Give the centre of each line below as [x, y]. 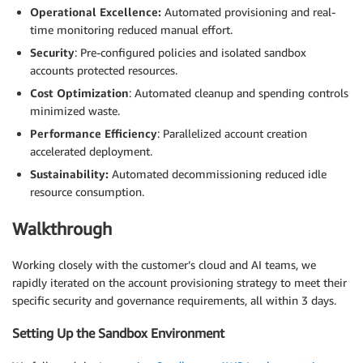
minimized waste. [75, 111]
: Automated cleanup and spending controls [239, 93]
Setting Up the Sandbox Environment [118, 333]
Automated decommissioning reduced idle [218, 174]
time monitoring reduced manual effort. [131, 30]
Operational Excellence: [96, 12]
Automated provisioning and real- [248, 12]
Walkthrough [62, 228]
